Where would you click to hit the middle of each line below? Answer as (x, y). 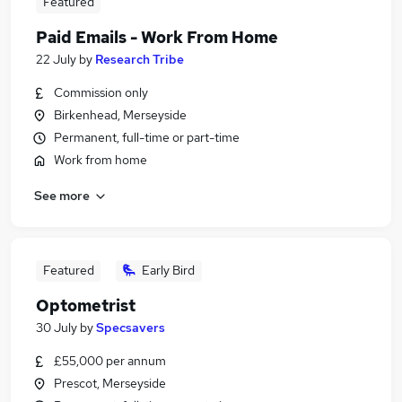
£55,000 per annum (110, 361)
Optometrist (86, 306)
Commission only (101, 92)
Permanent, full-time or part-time (147, 137)
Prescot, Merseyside (110, 383)
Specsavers (131, 328)
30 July (57, 328)
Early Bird (168, 270)
